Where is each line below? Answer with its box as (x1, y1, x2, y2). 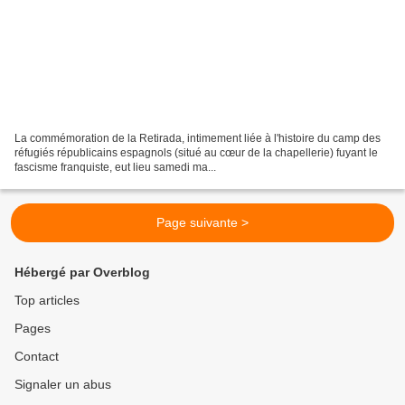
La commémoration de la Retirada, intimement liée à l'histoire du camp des (14, 131, 381, 145)
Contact (14, 349, 59, 363)
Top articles (14, 293, 80, 307)
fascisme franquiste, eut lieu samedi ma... (14, 160, 216, 174)
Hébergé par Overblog (14, 265, 150, 279)
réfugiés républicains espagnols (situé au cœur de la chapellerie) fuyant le (14, 146, 378, 159)
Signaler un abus (14, 377, 111, 391)
